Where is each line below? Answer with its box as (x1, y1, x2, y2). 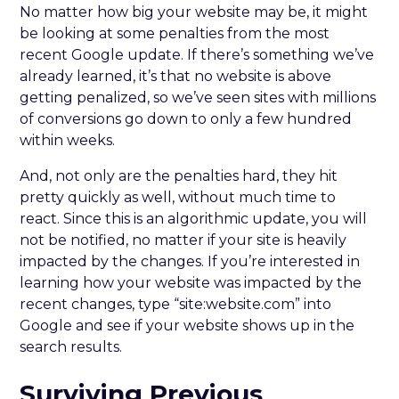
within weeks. (20, 131, 116, 149)
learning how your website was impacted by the (20, 273, 362, 291)
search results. (20, 338, 123, 355)
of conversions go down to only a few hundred (20, 110, 353, 127)
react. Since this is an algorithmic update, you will (20, 209, 368, 227)
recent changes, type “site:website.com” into (20, 295, 332, 313)
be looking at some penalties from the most (20, 24, 330, 42)
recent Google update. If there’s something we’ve (20, 45, 375, 63)
